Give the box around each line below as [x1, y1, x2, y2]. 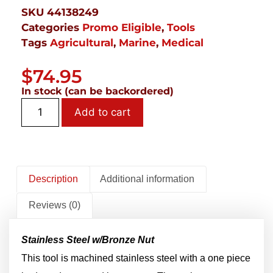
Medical [161, 37, 204, 49]
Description [29, 173, 79, 184]
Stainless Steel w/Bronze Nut [21, 235, 154, 246]
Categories [21, 21, 79, 34]
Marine [119, 37, 156, 49]
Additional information [99, 173, 194, 184]
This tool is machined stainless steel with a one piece [21, 253, 250, 264]
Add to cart [74, 106, 130, 119]
